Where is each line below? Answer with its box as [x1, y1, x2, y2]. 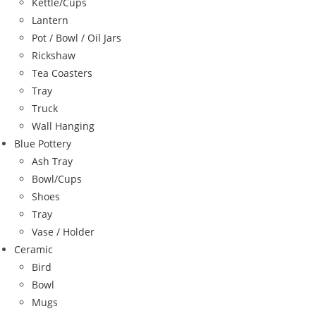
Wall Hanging [32, 119, 95, 133]
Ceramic [14, 242, 53, 256]
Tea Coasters [32, 66, 92, 80]
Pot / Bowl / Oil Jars [32, 30, 121, 44]
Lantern [32, 13, 68, 27]
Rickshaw [32, 48, 75, 62]
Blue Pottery [14, 136, 71, 150]
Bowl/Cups [32, 171, 82, 186]
